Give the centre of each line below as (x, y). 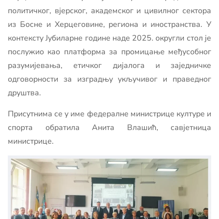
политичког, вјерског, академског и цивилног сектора (109, 11)
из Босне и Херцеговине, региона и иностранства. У (109, 24)
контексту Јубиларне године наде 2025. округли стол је (109, 38)
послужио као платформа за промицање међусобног (109, 52)
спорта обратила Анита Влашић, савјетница (109, 128)
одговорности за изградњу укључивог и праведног (109, 79)
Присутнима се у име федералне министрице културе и (109, 114)
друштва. (24, 93)
